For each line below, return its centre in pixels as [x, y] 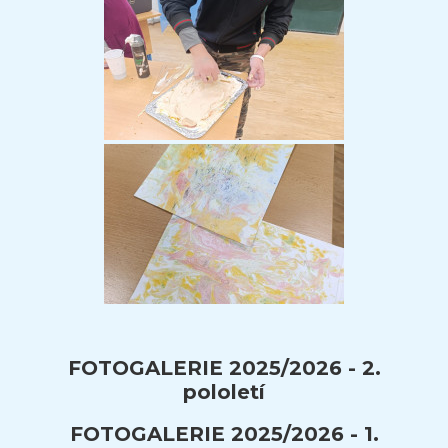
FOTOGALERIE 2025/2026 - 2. [224, 367]
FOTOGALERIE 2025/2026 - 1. [224, 433]
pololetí [224, 391]
